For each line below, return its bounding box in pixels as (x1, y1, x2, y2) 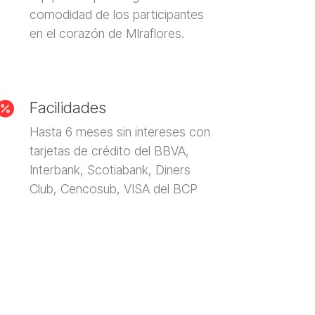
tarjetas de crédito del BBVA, (30, 143, 190, 158)
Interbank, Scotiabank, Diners (30, 162, 191, 177)
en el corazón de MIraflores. (30, 25, 185, 41)
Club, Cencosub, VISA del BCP (30, 181, 198, 196)
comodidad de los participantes (30, 6, 205, 22)
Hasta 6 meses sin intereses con (30, 124, 211, 139)
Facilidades (30, 98, 107, 117)
